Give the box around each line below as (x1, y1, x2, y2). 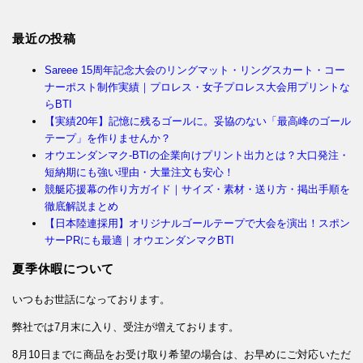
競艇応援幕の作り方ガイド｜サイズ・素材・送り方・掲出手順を (45, 182, 350, 195)
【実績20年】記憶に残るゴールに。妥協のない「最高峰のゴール (45, 114, 351, 127)
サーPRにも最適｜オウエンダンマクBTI (45, 233, 234, 246)
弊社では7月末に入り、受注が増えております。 (12, 320, 239, 333)
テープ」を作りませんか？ (45, 131, 171, 144)
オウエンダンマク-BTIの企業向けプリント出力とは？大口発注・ (45, 148, 349, 161)
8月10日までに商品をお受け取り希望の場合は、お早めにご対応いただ (12, 348, 351, 361)
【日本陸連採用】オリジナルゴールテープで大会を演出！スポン (45, 216, 350, 229)
